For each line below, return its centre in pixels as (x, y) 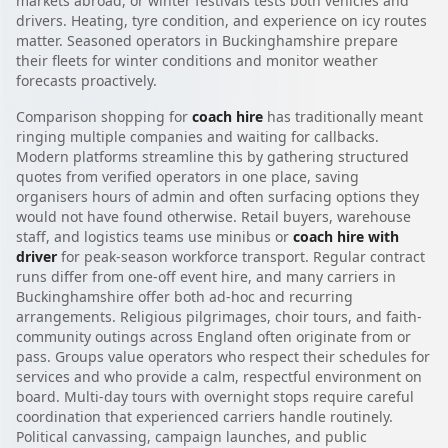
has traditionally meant (343, 116)
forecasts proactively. (86, 80)
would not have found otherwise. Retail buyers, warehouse (213, 216)
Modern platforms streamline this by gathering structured (212, 156)
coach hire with (346, 236)
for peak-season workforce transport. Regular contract (241, 256)
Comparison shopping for (104, 116)
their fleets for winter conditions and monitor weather (197, 60)
